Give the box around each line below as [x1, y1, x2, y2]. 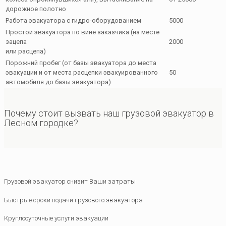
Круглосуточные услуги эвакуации [4, 214, 108, 222]
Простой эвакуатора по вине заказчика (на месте [6, 28, 159, 36]
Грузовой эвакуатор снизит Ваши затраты [4, 178, 136, 186]
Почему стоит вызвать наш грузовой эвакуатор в [4, 108, 214, 119]
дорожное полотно [6, 5, 66, 13]
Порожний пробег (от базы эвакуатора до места [6, 59, 156, 67]
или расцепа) [6, 47, 46, 55]
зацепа [6, 38, 27, 46]
